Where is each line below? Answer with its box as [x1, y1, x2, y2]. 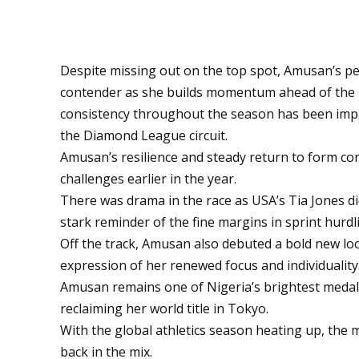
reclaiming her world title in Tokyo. [60, 299, 269, 317]
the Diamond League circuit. [60, 126, 228, 144]
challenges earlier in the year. [60, 169, 237, 188]
